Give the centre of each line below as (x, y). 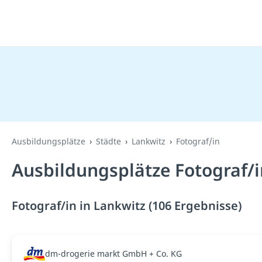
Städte (108, 141)
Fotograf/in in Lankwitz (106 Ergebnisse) (127, 206)
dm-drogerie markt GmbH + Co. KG (113, 254)
